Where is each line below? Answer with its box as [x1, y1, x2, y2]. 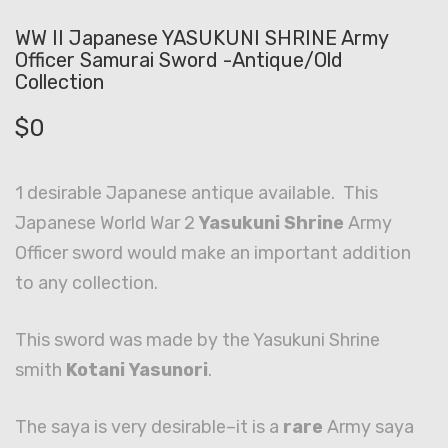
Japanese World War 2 [15, 212, 199, 235]
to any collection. [15, 272, 158, 295]
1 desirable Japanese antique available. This [15, 182, 378, 205]
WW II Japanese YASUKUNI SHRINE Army [15, 26, 388, 51]
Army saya [323, 416, 414, 439]
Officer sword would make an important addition [15, 242, 411, 265]
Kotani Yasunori [66, 359, 208, 382]
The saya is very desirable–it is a [15, 416, 283, 439]
